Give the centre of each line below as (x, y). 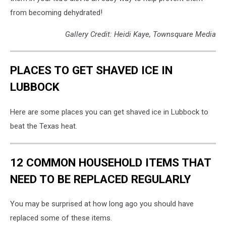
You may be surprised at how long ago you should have (102, 204)
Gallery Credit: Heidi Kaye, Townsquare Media (140, 34)
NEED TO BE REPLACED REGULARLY (100, 179)
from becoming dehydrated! (56, 12)
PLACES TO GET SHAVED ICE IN (91, 70)
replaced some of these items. (61, 218)
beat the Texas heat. (44, 126)
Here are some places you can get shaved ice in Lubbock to (109, 112)
